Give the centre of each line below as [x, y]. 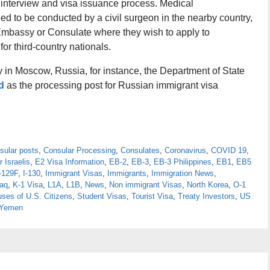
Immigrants [127, 174]
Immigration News [183, 174]
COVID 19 [229, 151]
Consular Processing [80, 151]
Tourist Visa [152, 196]
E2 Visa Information [70, 162]
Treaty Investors [206, 196]
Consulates [140, 151]
